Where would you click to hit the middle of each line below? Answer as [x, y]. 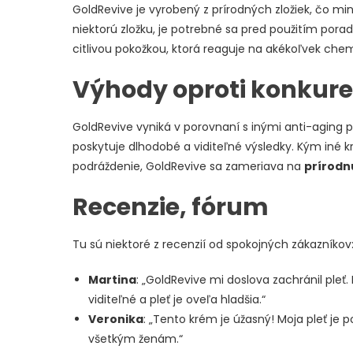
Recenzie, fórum [171, 207]
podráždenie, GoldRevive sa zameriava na [188, 166]
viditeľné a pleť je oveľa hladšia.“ [177, 299]
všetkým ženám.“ [136, 338]
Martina [112, 279]
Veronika [116, 319]
